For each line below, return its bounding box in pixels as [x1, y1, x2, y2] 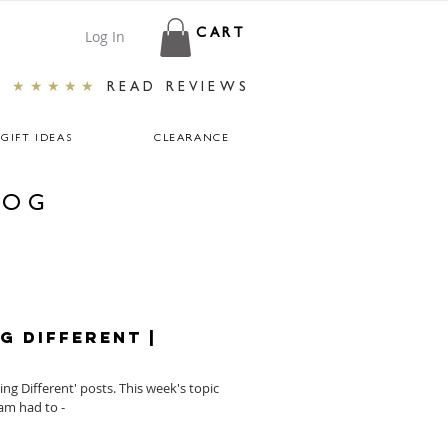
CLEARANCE [153, 133, 230, 145]
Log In [84, 27, 125, 46]
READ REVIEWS [106, 81, 250, 96]
